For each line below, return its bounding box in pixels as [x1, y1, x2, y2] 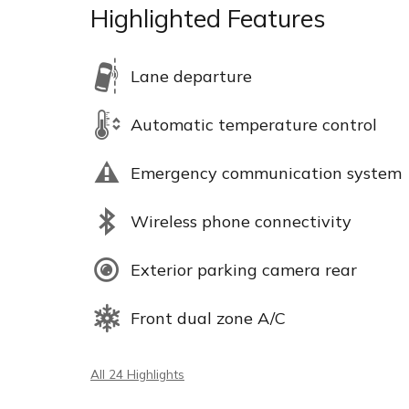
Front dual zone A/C [131, 307, 286, 329]
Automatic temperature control [131, 113, 377, 135]
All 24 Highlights [90, 366, 184, 382]
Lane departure [131, 65, 252, 87]
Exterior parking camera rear [131, 258, 357, 280]
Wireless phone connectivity [131, 210, 351, 232]
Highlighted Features [90, 3, 326, 34]
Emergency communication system [131, 162, 402, 184]
